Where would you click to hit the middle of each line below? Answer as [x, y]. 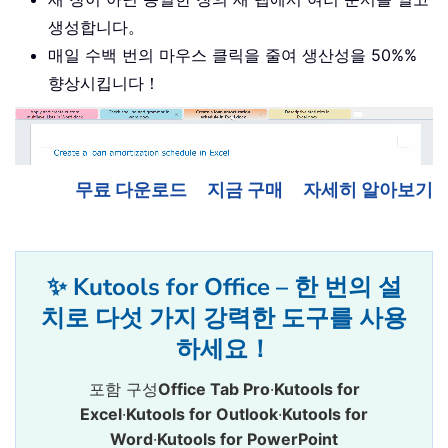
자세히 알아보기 [368, 190]
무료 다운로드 [131, 190]
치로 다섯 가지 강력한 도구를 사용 [224, 318]
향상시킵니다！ [104, 83]
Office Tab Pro [213, 389]
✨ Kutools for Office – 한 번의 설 [224, 287]
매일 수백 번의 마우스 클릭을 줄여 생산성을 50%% [232, 55]
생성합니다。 [96, 27]
